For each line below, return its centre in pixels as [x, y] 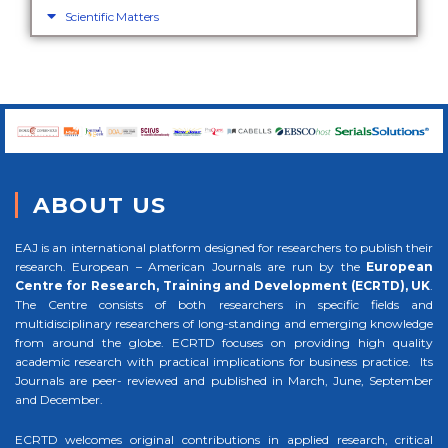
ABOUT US [99, 205]
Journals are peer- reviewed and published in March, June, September [224, 381]
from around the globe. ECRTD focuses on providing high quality [224, 343]
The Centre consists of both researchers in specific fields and [224, 305]
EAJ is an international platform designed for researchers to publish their [224, 248]
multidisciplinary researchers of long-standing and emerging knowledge [224, 324]
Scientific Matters [111, 16]
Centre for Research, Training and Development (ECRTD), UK [222, 286]
